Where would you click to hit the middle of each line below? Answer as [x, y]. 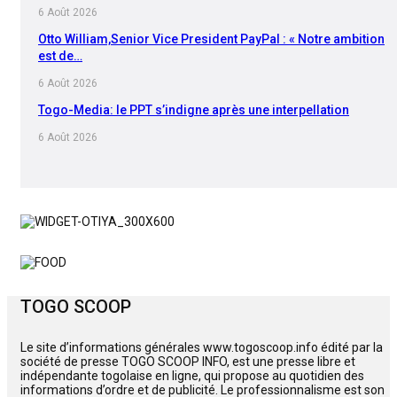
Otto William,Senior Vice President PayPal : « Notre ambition [211, 39]
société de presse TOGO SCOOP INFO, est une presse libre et [188, 362]
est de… [60, 55]
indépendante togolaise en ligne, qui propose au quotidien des [192, 376]
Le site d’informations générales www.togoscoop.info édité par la [202, 348]
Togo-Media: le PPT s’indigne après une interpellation [194, 109]
